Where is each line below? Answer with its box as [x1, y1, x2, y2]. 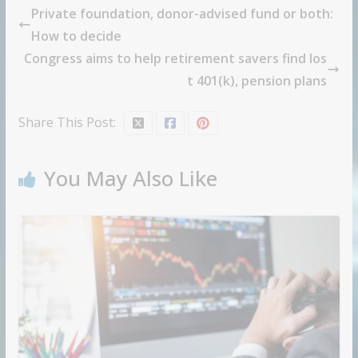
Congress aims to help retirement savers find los [24, 50, 328, 68]
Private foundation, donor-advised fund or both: [30, 5, 333, 23]
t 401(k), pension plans [187, 72, 328, 90]
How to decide [30, 27, 121, 46]
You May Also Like [43, 164, 217, 193]
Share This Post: [18, 113, 116, 132]
